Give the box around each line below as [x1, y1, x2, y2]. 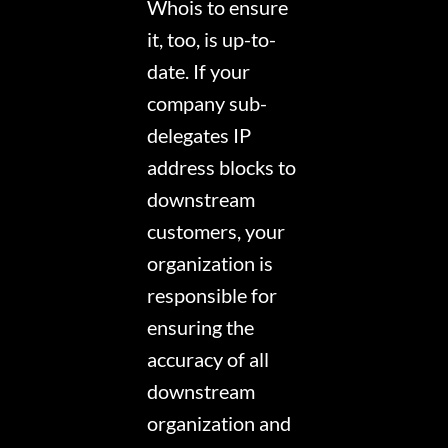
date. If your [147, 59, 251, 84]
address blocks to [147, 155, 297, 180]
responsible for [147, 283, 278, 308]
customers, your [147, 219, 286, 244]
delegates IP [147, 123, 252, 148]
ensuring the [147, 315, 255, 340]
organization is [147, 251, 274, 276]
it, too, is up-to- [147, 27, 277, 52]
